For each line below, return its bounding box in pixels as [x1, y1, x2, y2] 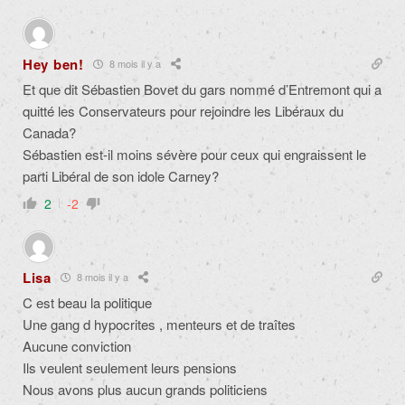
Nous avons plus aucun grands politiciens [23, 379, 268, 399]
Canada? [23, 122, 76, 142]
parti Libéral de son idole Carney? [23, 165, 219, 185]
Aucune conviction [23, 335, 131, 355]
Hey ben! [23, 53, 84, 74]
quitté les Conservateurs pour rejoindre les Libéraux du [23, 100, 344, 120]
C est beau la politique [23, 292, 152, 312]
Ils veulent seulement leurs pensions [23, 357, 237, 377]
